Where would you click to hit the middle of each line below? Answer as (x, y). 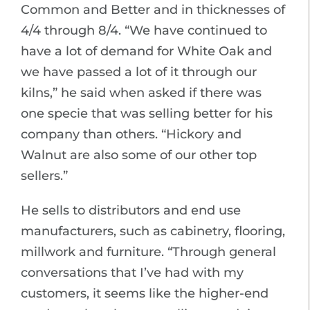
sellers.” (44, 176)
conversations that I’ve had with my (132, 273)
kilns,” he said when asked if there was (141, 93)
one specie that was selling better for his (147, 113)
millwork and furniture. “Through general (148, 252)
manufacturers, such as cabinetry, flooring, (153, 231)
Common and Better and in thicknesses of (153, 10)
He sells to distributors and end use (131, 210)
